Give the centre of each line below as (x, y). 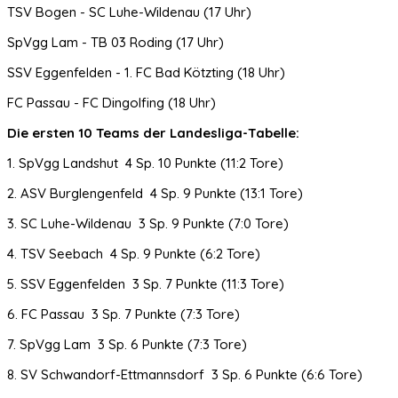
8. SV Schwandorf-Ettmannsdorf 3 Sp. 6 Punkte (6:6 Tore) (185, 374)
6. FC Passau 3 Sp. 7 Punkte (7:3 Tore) (123, 314)
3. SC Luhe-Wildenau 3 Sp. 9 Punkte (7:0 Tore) (148, 223)
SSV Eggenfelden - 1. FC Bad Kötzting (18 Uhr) (146, 72)
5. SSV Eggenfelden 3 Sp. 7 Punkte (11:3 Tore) (146, 283)
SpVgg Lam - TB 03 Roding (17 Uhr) (115, 42)
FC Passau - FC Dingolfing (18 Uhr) (111, 102)
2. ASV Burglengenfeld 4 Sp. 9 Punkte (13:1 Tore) (155, 193)
